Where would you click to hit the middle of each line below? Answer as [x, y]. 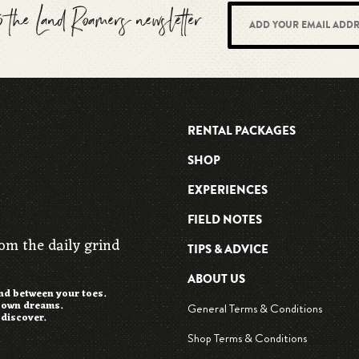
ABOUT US [216, 279]
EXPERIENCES [227, 190]
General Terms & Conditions [254, 309]
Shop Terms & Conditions [247, 339]
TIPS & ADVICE [228, 250]
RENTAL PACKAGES [241, 131]
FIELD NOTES [224, 220]
